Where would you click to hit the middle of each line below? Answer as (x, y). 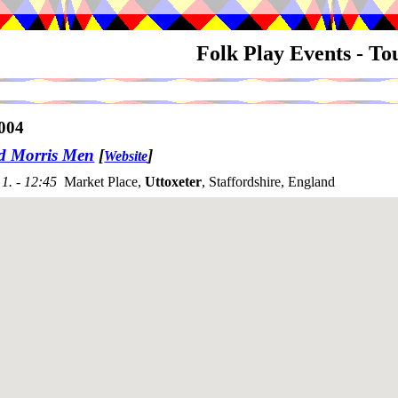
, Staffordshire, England (268, 182)
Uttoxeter (173, 182)
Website (126, 156)
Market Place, (104, 182)
